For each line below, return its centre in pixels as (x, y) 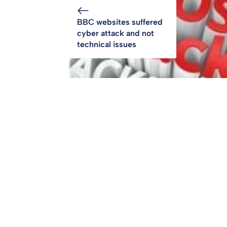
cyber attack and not (116, 33)
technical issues (107, 44)
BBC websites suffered (120, 22)
